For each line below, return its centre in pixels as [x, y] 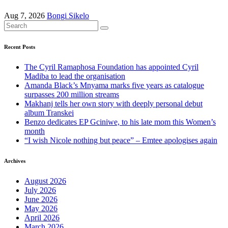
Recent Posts [20, 47]
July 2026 [40, 190]
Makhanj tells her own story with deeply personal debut [113, 103]
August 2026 [45, 181]
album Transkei [49, 112]
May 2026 [41, 208]
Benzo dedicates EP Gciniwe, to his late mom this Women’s [120, 122]
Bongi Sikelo [68, 16]
